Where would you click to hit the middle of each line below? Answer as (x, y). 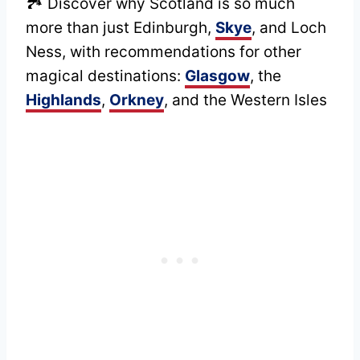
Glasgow (217, 76)
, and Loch (289, 27)
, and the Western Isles (245, 100)
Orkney (137, 100)
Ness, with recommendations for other (164, 51)
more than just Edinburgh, (121, 27)
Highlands (63, 100)
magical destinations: (105, 76)
